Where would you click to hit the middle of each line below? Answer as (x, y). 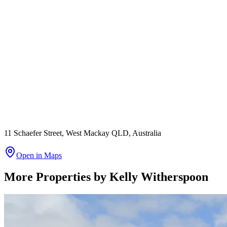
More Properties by (57, 177)
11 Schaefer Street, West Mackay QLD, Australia (83, 133)
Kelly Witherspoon (159, 177)
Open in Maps (39, 156)
